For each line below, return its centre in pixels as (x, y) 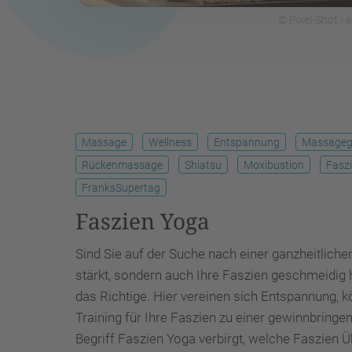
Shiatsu (203, 165)
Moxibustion (274, 165)
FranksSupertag (121, 188)
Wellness (170, 142)
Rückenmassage (122, 165)
